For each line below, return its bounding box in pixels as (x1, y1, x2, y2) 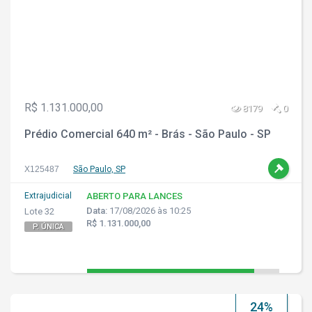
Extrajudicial (24, 191, 72, 201)
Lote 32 (24, 206, 54, 217)
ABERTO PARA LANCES (86, 191, 182, 201)
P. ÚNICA (33, 222, 64, 231)
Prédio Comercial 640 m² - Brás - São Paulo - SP (24, 127, 271, 141)
